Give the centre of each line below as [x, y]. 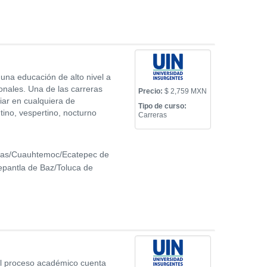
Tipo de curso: [163, 106]
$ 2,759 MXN [185, 91]
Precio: [151, 91]
